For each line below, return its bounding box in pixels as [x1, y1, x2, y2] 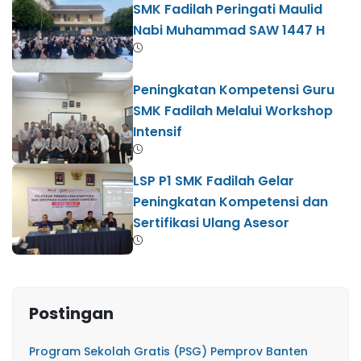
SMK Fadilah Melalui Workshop [133, 101, 333, 120]
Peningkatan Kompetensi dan [133, 192, 328, 211]
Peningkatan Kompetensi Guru [133, 80, 334, 99]
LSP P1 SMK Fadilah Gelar [133, 171, 294, 190]
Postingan [29, 302, 114, 326]
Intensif [133, 122, 182, 141]
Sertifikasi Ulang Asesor [133, 213, 289, 232]
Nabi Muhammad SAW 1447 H [133, 20, 325, 39]
